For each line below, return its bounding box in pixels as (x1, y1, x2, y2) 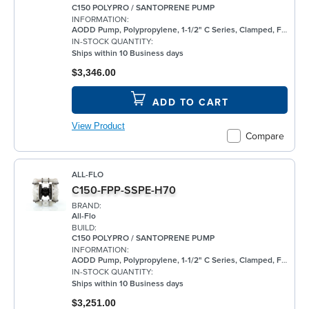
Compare (246, 130, 284, 142)
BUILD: (72, 223, 97, 234)
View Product (72, 121, 125, 132)
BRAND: (72, 201, 101, 212)
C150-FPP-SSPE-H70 (72, 183, 176, 197)
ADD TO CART (152, 97, 229, 109)
